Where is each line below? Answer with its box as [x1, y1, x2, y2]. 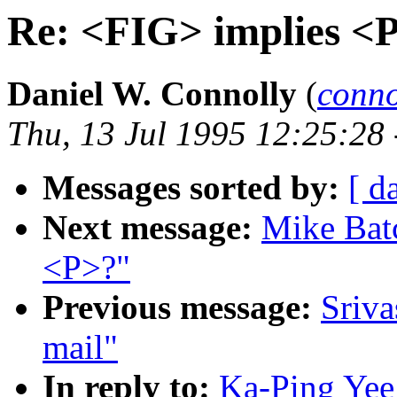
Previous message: [43, 288, 312, 327]
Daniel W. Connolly [7, 74, 297, 113]
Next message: [43, 208, 253, 247]
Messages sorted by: [43, 168, 339, 207]
